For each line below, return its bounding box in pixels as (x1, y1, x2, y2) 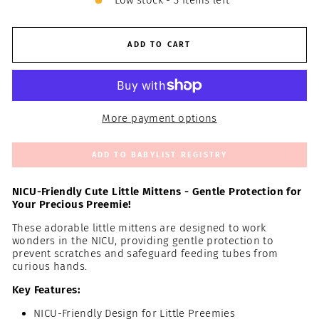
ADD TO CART (127, 40, 192, 49)
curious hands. (12, 259, 88, 273)
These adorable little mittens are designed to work (12, 221, 266, 234)
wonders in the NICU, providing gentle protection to (12, 234, 274, 247)
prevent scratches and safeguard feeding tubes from (12, 246, 278, 260)
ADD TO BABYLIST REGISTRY (91, 150, 228, 159)
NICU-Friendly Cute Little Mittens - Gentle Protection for (12, 184, 302, 198)
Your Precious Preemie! (12, 197, 135, 211)
